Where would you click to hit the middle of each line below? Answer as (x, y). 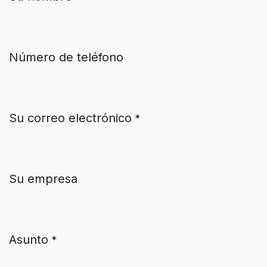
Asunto (29, 239)
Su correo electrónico (70, 118)
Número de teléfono (66, 57)
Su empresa (43, 178)
